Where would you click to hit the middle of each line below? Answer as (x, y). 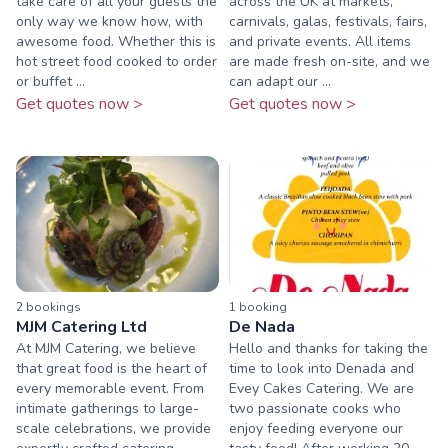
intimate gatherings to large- (107, 408)
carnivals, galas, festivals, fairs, (328, 22)
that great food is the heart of (111, 368)
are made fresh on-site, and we (329, 62)
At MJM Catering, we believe (106, 348)
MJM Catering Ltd (81, 326)
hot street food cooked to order (116, 62)
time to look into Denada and (321, 368)
